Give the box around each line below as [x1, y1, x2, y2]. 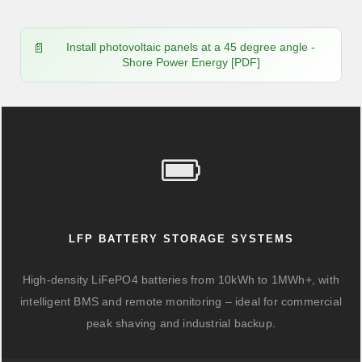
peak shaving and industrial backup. [86, 317, 276, 330]
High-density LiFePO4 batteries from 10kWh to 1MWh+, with [22, 273, 340, 286]
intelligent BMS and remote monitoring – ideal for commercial [19, 295, 342, 308]
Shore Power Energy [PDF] [121, 56, 260, 69]
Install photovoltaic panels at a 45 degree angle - [66, 40, 315, 53]
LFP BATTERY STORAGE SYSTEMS [68, 233, 294, 245]
